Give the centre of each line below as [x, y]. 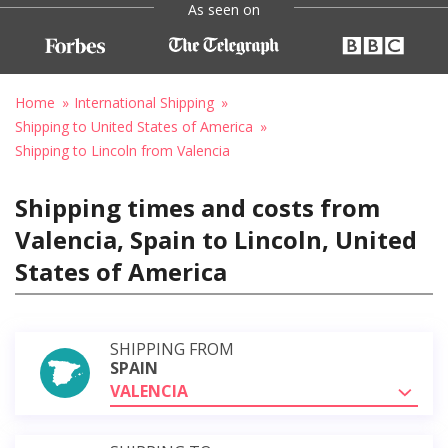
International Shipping [144, 102]
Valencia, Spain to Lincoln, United [216, 239]
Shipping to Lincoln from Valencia [122, 150]
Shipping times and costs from [197, 207]
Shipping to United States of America [134, 126]
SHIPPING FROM [172, 348]
